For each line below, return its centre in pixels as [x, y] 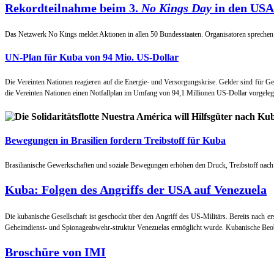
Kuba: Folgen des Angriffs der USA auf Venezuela [136, 190]
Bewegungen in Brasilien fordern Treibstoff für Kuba [115, 140]
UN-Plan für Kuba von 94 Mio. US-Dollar [92, 57]
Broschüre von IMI [55, 252]
